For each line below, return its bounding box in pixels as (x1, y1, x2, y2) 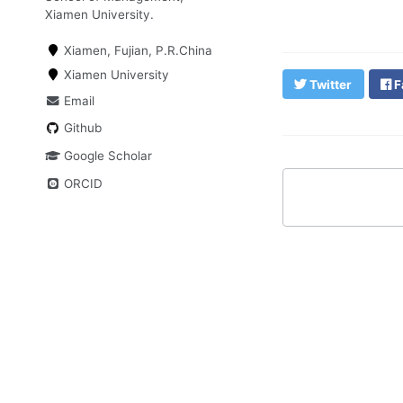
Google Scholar (60, 148, 153, 163)
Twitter (307, 76, 353, 92)
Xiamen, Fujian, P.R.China (60, 43, 213, 58)
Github (60, 121, 103, 136)
